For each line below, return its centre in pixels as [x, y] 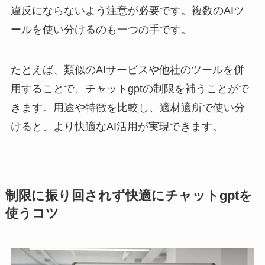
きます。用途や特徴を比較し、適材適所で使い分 [127, 107]
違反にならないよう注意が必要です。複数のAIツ [127, 11]
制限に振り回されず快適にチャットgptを [129, 195]
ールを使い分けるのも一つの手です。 [101, 30]
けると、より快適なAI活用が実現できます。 [117, 126]
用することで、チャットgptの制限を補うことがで [130, 88]
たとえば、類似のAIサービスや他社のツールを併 [127, 70]
